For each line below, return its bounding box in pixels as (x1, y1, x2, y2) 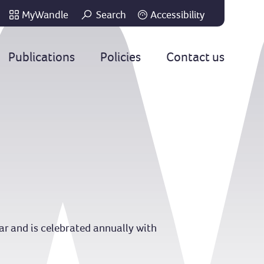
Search (95, 9, 126, 21)
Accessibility (150, 9, 204, 21)
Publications (8, 49, 75, 64)
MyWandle (21, 9, 68, 21)
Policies (100, 49, 141, 64)
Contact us (166, 49, 225, 64)
